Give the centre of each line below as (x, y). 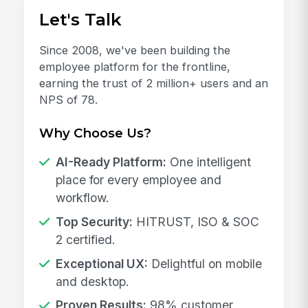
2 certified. (85, 239)
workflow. (82, 198)
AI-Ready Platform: (111, 162)
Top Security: (94, 221)
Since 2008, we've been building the (135, 51)
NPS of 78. (69, 100)
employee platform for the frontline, (135, 67)
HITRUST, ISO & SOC (196, 221)
